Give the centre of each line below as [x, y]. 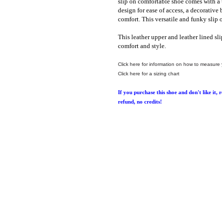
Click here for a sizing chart [149, 74]
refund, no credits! [140, 102]
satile [171, 19]
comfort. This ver [141, 19]
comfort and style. [142, 46]
